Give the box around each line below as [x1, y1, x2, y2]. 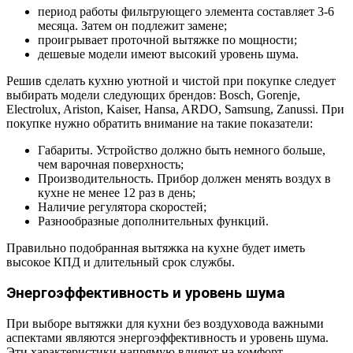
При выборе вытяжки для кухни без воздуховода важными [6, 316, 324, 330]
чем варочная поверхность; [38, 158, 184, 172]
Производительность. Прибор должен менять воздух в [38, 172, 331, 186]
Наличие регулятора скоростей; [38, 200, 206, 214]
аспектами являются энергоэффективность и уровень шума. [6, 330, 329, 344]
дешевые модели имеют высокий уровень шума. [38, 47, 299, 61]
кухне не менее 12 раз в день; [38, 186, 195, 200]
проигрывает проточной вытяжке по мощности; [38, 33, 297, 47]
